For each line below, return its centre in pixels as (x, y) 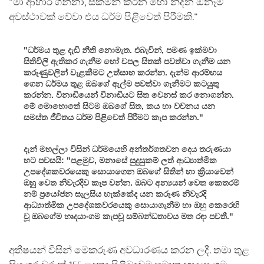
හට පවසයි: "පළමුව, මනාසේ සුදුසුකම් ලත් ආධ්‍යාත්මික (120, 160)
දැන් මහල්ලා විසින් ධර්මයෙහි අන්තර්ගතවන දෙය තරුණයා (127, 149)
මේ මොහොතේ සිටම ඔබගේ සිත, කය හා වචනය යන (119, 106)
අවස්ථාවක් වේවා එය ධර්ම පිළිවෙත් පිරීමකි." (103, 16)
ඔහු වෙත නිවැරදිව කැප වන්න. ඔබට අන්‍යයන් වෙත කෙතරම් (131, 182)
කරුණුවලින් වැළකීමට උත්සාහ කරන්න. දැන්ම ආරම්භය (123, 72)
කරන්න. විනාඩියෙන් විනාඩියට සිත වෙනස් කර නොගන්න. (129, 95)
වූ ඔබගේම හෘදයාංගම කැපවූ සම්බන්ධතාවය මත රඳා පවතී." (128, 216)
